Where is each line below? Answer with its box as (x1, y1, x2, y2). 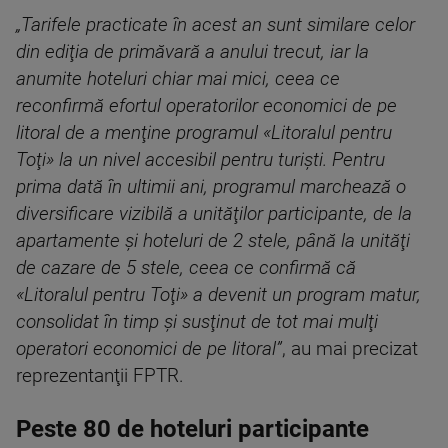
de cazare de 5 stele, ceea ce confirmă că (16, 257, 356, 280)
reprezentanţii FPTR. (16, 365, 184, 388)
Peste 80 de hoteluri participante (16, 415, 369, 444)
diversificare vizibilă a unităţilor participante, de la (16, 203, 412, 226)
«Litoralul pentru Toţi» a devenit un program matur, (16, 284, 421, 307)
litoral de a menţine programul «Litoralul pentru (16, 122, 392, 145)
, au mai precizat (282, 338, 418, 361)
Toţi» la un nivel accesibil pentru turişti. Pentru (16, 149, 385, 172)
